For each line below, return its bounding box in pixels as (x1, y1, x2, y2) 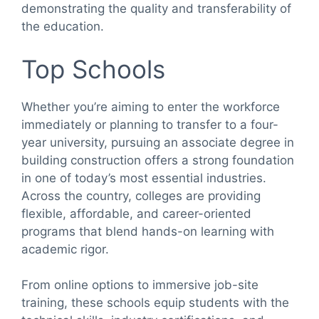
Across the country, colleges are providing (21, 188, 261, 203)
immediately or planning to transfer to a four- (21, 117, 278, 132)
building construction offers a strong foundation (21, 152, 294, 167)
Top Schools (21, 53, 165, 84)
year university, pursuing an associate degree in (21, 135, 294, 150)
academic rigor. (21, 241, 109, 256)
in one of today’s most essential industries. (21, 170, 266, 185)
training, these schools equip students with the (21, 296, 289, 310)
